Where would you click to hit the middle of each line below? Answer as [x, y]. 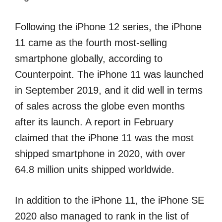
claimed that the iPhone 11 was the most [104, 138]
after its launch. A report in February [94, 122]
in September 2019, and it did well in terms [109, 90]
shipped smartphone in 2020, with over [100, 154]
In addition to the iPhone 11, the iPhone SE [110, 200]
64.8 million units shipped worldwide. [95, 169]
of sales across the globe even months [100, 106]
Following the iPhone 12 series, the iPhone [108, 27]
